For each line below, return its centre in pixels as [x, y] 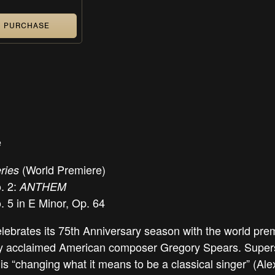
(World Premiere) [62, 170]
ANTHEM [43, 187]
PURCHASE [26, 26]
